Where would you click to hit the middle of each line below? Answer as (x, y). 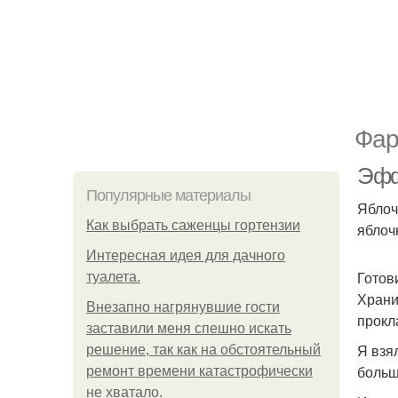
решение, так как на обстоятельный (203, 350)
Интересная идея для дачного (186, 255)
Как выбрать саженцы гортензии (193, 225)
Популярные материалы (168, 195)
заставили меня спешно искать (189, 328)
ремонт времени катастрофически (199, 371)
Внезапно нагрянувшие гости (183, 307)
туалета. (113, 277)
